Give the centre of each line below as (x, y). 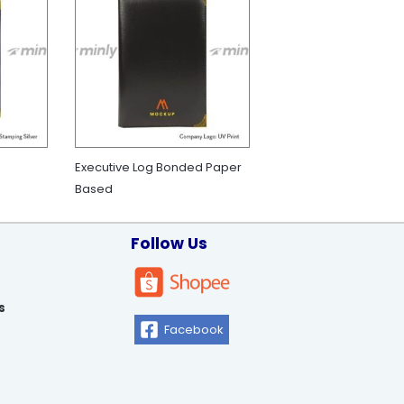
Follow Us (169, 244)
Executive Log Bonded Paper (158, 168)
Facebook (194, 330)
